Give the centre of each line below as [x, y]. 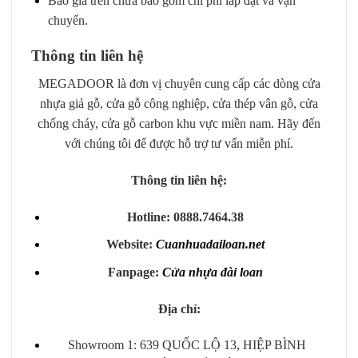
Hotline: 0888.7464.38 [187, 217]
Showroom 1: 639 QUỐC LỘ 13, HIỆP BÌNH [187, 345]
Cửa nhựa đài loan [215, 272]
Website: [130, 245]
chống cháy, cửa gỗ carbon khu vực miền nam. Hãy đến [179, 123]
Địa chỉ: [179, 308]
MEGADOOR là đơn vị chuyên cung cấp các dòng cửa [179, 84]
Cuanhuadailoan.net [212, 245]
